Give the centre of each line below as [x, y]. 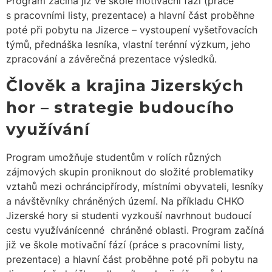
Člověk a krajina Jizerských [125, 86]
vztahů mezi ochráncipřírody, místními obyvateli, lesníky [135, 187]
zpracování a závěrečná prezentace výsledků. [111, 59]
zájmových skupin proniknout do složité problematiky [130, 172]
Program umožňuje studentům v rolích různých [114, 158]
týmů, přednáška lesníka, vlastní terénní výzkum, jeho [128, 44]
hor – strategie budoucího [120, 108]
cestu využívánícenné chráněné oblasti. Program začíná [135, 230]
